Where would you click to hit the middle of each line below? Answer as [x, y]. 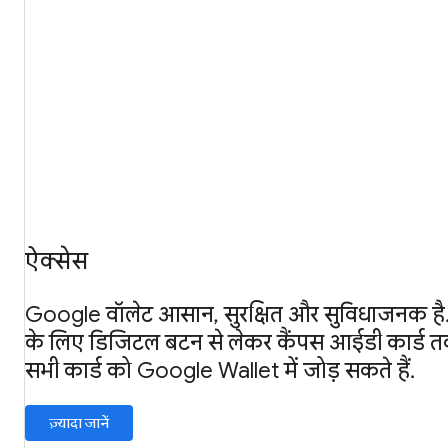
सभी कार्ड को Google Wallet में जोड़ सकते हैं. [220, 371]
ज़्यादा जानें [79, 423]
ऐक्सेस [56, 261]
